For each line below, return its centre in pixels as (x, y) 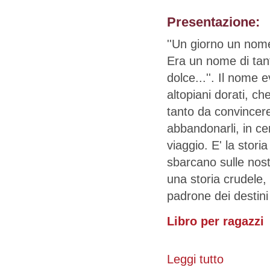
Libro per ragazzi (215, 221)
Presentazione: (215, 22)
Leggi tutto (195, 259)
